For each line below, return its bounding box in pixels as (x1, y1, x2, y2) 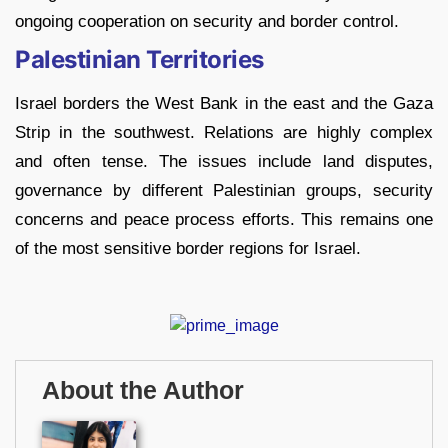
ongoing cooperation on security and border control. (15, 12, 399, 32)
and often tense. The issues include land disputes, (15, 152, 433, 172)
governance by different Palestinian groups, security (15, 181, 433, 201)
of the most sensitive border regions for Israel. (15, 239, 361, 259)
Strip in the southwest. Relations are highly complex (15, 123, 433, 143)
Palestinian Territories (15, 45, 264, 75)
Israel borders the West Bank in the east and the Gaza (15, 94, 433, 114)
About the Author (42, 376, 244, 404)
